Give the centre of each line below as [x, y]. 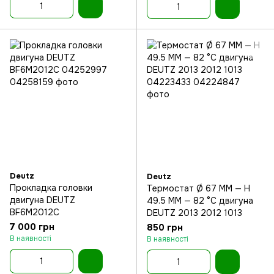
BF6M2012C [35, 212]
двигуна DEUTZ [43, 200]
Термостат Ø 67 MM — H [198, 188]
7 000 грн [32, 227]
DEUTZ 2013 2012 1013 [194, 213]
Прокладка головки [51, 188]
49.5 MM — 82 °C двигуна [200, 201]
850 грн [165, 228]
